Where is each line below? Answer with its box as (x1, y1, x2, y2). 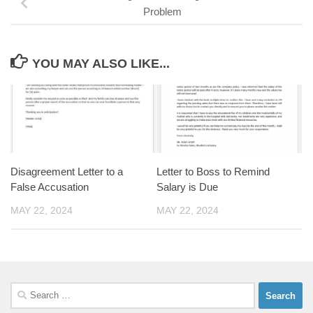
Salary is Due (156, 181, 218, 194)
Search (10, 284, 43, 296)
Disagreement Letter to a (10, 166, 123, 178)
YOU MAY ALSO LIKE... (31, 57, 170, 71)
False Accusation (10, 181, 89, 194)
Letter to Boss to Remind (156, 166, 270, 178)
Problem (143, 6, 182, 18)
